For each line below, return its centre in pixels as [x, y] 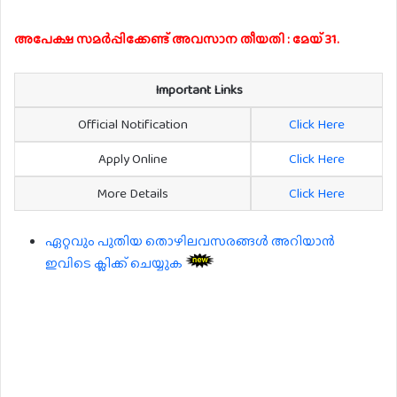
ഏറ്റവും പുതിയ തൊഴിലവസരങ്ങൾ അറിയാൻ [190, 241]
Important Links [198, 89]
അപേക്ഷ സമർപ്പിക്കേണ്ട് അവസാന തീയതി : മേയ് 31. [177, 39]
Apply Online [132, 158]
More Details [132, 193]
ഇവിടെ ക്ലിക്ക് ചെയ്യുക [115, 264]
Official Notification [132, 124]
